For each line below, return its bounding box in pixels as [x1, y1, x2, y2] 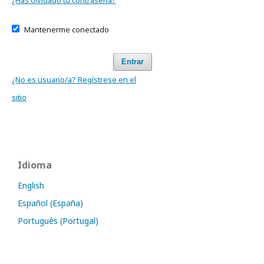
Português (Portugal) [18, 215, 98, 226]
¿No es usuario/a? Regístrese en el [12, 74, 136, 85]
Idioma [18, 159, 52, 171]
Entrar [121, 57, 144, 66]
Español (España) [18, 197, 83, 209]
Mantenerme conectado [24, 24, 109, 35]
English [18, 180, 44, 191]
